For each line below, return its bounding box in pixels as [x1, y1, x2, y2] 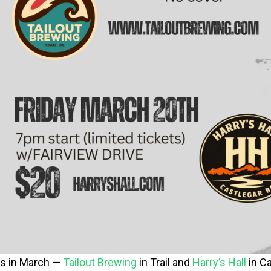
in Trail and [137, 255, 192, 269]
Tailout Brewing [63, 255, 137, 269]
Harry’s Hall [192, 255, 246, 269]
